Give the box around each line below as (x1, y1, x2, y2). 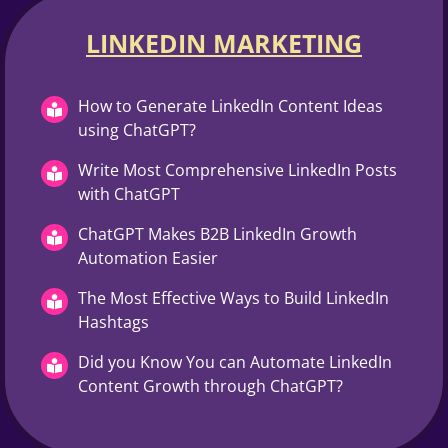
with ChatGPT (78, 182, 180, 205)
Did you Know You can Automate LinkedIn (78, 350, 392, 373)
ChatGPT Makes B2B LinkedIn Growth (78, 222, 357, 245)
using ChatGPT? (78, 118, 196, 141)
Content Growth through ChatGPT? (78, 374, 343, 397)
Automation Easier (78, 246, 218, 269)
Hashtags (78, 310, 149, 333)
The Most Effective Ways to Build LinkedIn (78, 286, 389, 309)
